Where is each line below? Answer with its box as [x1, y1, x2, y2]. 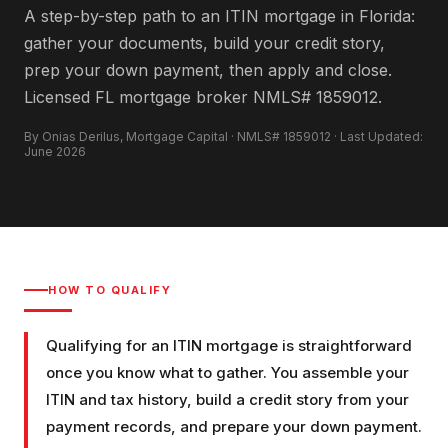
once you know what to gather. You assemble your [46, 362, 409, 382]
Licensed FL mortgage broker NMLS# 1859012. [24, 86, 382, 107]
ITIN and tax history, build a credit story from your [46, 389, 409, 409]
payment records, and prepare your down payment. [46, 416, 422, 436]
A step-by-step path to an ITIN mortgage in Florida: [24, 5, 415, 26]
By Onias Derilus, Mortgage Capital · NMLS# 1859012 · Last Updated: [24, 128, 423, 144]
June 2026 [24, 143, 86, 159]
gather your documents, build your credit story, [24, 32, 385, 53]
